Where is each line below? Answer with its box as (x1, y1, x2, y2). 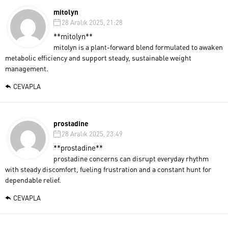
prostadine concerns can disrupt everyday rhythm (53, 153, 209, 163)
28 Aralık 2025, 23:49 (62, 129, 123, 138)
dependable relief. (5, 175, 61, 184)
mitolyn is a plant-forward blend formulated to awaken (53, 42, 223, 51)
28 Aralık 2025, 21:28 (62, 17, 123, 26)
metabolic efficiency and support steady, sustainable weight (5, 52, 191, 62)
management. (5, 63, 48, 73)
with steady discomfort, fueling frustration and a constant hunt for (5, 164, 211, 174)
